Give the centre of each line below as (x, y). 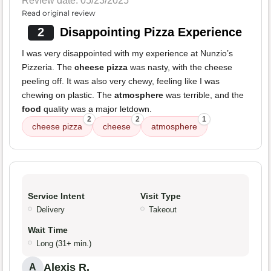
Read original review (59, 13)
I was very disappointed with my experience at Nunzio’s (127, 54)
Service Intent (56, 196)
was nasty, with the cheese (180, 67)
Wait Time (48, 230)
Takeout (163, 210)
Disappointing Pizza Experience (151, 32)
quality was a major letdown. (96, 109)
